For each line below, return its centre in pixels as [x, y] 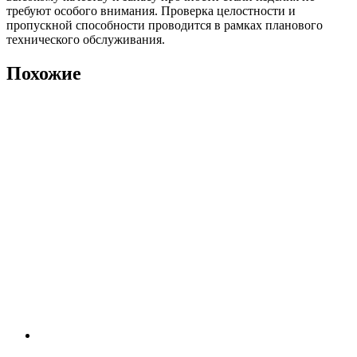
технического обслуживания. [86, 40]
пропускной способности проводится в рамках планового [165, 25]
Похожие [44, 74]
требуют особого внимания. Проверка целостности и [151, 11]
